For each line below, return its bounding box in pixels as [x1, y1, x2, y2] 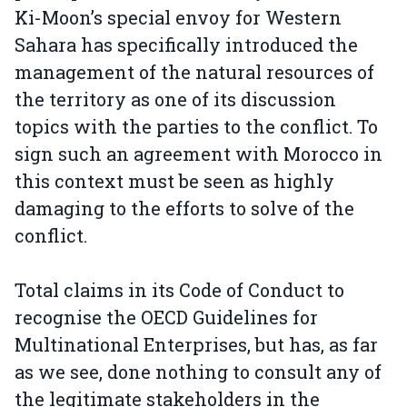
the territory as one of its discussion [15, 87, 336, 111]
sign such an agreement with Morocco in [15, 142, 382, 165]
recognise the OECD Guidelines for [15, 305, 318, 329]
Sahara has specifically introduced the [15, 33, 358, 56]
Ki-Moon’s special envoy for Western [15, 5, 342, 29]
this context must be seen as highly [15, 169, 334, 193]
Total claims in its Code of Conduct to [15, 278, 344, 302]
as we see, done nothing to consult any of [15, 360, 382, 383]
